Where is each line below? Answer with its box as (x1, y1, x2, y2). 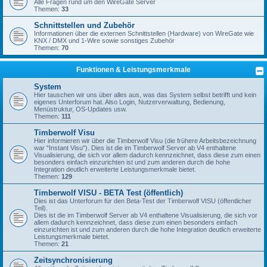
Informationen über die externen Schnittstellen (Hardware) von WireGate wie (34, 30, 254, 38)
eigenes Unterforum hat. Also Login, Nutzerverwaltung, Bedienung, (34, 98, 225, 106)
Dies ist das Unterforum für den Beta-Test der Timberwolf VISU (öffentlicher (34, 197, 252, 205)
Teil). (34, 204, 48, 212)
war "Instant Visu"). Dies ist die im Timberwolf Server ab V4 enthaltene (34, 144, 236, 152)
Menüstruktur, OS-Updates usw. (34, 105, 127, 113)
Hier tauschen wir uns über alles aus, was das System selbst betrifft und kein (34, 91, 256, 99)
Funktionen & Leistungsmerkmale (76, 66, 191, 74)
